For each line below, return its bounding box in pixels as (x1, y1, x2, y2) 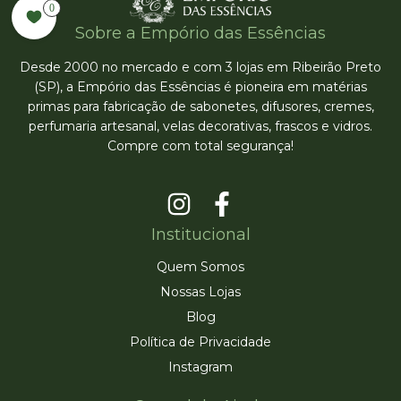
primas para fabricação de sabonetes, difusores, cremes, (27, 98, 374, 115)
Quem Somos (157, 258, 244, 275)
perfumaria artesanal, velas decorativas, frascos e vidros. (29, 118, 372, 135)
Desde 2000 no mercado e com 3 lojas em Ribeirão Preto (20, 59, 381, 76)
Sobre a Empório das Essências (75, 23, 326, 44)
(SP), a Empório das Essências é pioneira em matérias (34, 79, 367, 96)
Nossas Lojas (160, 283, 241, 300)
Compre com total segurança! (107, 138, 294, 155)
